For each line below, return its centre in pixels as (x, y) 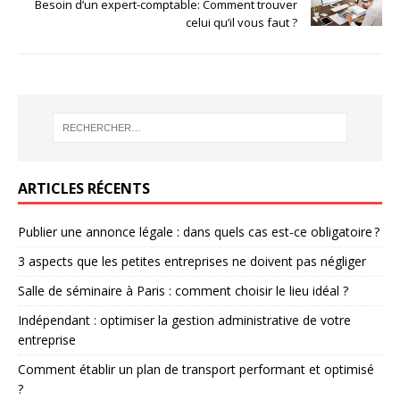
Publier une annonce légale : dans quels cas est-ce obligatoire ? (199, 231)
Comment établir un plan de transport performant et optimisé (196, 369)
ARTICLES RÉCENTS (84, 188)
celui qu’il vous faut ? (242, 22)
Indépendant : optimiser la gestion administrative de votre (184, 320)
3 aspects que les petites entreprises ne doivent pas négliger (192, 261)
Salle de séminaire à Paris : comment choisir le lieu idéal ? (183, 290)
